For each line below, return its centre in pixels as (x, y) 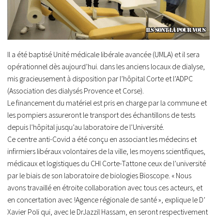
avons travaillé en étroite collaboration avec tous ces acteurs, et (105, 188)
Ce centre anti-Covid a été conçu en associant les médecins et (102, 139)
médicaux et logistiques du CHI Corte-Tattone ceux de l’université (107, 163)
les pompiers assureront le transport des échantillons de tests (101, 115)
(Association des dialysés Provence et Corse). (76, 91)
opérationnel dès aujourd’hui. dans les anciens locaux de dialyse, (106, 67)
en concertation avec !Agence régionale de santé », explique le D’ (106, 200)
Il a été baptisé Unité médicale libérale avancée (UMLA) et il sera (103, 54)
